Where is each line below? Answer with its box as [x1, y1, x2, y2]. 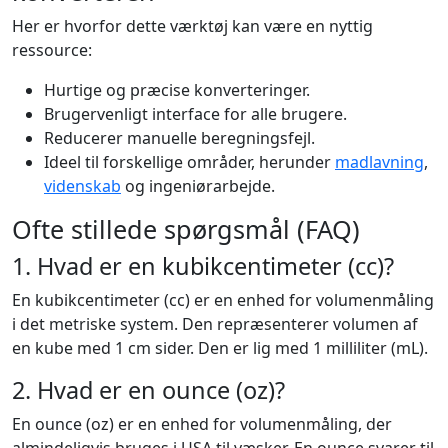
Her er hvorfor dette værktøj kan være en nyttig [12, 15, 373, 37]
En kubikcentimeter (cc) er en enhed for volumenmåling [12, 289, 434, 311]
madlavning [335, 151, 424, 173]
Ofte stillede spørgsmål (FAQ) [12, 212, 360, 246]
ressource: [12, 39, 92, 61]
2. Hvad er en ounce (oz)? [12, 374, 285, 406]
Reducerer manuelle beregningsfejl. [44, 127, 315, 149]
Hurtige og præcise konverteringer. [44, 79, 310, 101]
